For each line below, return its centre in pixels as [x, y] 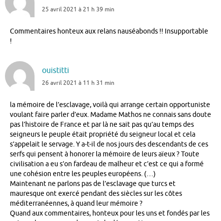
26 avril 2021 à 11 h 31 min [78, 83]
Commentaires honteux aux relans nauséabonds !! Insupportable [109, 31]
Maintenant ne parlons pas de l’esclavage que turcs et [93, 184]
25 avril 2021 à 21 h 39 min [78, 9]
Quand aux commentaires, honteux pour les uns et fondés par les [110, 214]
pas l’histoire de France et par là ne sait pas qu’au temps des [102, 125]
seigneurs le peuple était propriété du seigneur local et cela [103, 135]
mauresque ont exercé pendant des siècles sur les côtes [96, 194]
